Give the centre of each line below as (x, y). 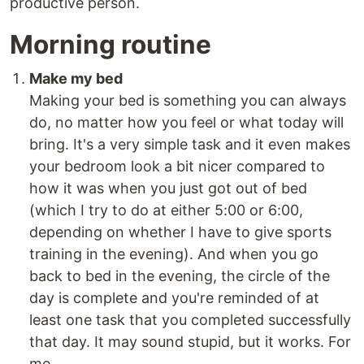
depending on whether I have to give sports (180, 232)
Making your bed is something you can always (188, 100)
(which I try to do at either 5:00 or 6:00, (166, 210)
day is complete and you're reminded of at (174, 297)
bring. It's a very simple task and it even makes (190, 144)
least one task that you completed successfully (190, 319)
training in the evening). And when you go (174, 253)
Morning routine (110, 44)
